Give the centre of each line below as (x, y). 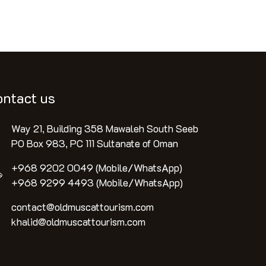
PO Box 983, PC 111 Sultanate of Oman (95, 143)
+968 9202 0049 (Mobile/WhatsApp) (97, 167)
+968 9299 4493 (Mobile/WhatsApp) (97, 182)
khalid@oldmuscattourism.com (78, 221)
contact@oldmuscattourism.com (83, 207)
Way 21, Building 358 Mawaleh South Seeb (105, 128)
